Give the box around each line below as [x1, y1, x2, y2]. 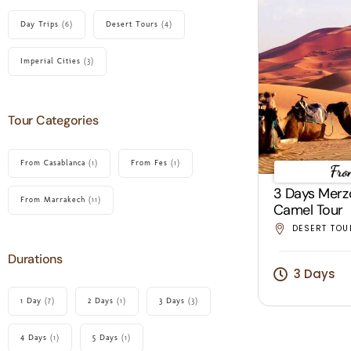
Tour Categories [8, 112, 99, 129]
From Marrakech [20, 194, 85, 204]
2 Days [88, 296, 114, 306]
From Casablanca [20, 157, 85, 168]
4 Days [20, 333, 47, 343]
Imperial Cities [20, 56, 81, 67]
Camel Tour [273, 201, 343, 219]
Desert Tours [106, 20, 158, 30]
